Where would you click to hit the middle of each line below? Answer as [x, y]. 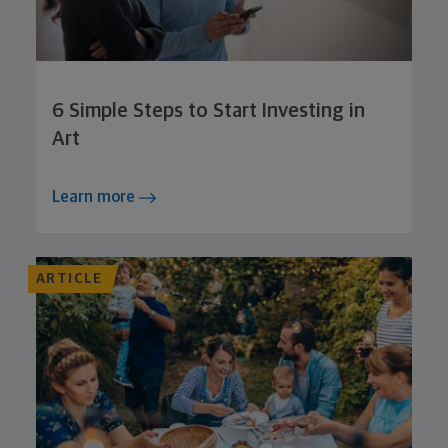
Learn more [95, 196]
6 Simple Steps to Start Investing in [208, 110]
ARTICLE [69, 278]
